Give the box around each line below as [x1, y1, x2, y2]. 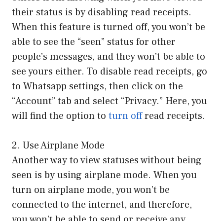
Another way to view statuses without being [12, 153, 202, 167]
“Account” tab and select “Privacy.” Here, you [12, 94, 207, 108]
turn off [109, 109, 142, 122]
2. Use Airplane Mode [12, 139, 105, 152]
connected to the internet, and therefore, [12, 198, 192, 211]
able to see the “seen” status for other [12, 35, 176, 48]
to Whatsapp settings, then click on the [12, 79, 183, 93]
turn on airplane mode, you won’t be [12, 183, 170, 196]
